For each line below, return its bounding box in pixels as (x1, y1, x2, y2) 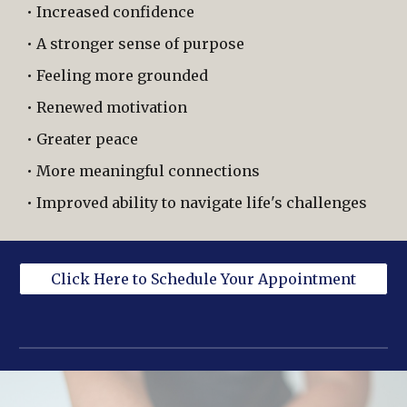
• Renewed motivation (26, 98, 188, 116)
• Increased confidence (26, 3, 195, 21)
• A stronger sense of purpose (26, 35, 245, 53)
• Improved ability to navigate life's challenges (26, 194, 368, 212)
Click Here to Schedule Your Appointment (51, 270, 356, 288)
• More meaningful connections (26, 162, 261, 180)
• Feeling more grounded (26, 66, 209, 84)
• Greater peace (26, 130, 139, 148)
